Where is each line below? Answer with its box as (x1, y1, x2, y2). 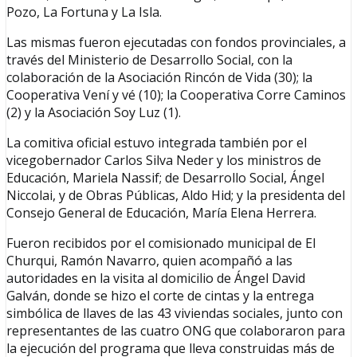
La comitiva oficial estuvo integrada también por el (6, 134, 307, 152)
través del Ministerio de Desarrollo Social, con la (6, 51, 292, 69)
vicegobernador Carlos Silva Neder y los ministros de (6, 151, 321, 170)
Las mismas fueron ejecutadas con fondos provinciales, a (6, 33, 346, 52)
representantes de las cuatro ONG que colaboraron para (6, 322, 345, 340)
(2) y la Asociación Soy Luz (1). (6, 104, 181, 122)
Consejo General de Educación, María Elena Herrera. (6, 204, 316, 222)
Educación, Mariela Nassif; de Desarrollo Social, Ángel (6, 169, 324, 187)
